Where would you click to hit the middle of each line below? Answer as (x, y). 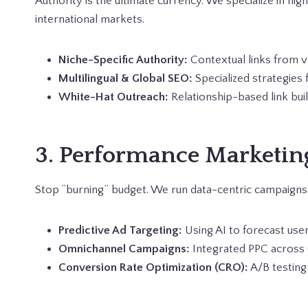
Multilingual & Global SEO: (125, 78)
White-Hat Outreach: (113, 97)
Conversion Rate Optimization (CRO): (153, 267)
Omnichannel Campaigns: (124, 249)
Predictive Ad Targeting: (120, 230)
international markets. (90, 19)
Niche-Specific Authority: (123, 60)
